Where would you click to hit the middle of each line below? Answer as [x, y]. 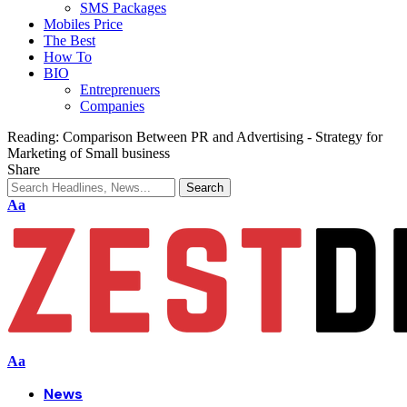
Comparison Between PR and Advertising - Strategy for [223, 137]
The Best [69, 40]
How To [68, 57]
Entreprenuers [120, 89]
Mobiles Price [83, 24]
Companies [112, 106]
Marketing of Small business [89, 153]
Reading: [33, 137]
